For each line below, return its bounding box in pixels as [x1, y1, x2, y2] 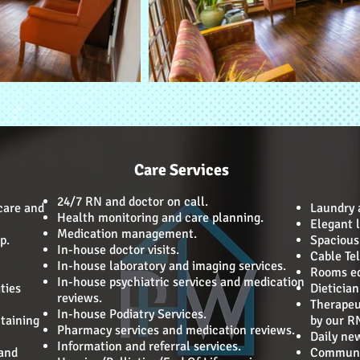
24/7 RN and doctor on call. [57, 194, 208, 210]
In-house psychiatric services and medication [57, 274, 305, 290]
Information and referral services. [57, 338, 241, 354]
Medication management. [57, 226, 197, 242]
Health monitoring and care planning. [57, 210, 264, 226]
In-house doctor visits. [57, 242, 179, 258]
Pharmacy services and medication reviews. [57, 322, 295, 338]
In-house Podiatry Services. [57, 306, 207, 322]
